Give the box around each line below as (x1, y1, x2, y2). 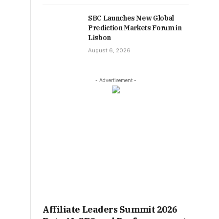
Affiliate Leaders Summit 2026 (43, 204, 177, 216)
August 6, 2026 (88, 47, 131, 54)
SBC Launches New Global (88, 14, 174, 22)
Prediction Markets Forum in (88, 23, 182, 32)
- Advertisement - (95, 77, 136, 83)
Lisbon (88, 33, 112, 42)
